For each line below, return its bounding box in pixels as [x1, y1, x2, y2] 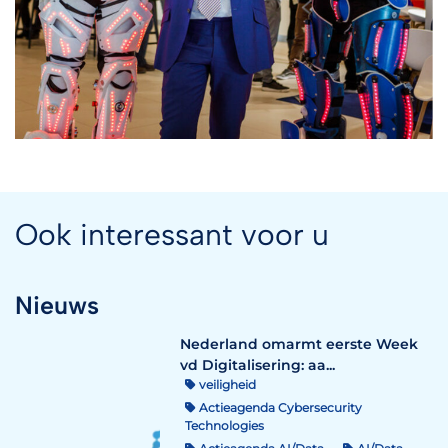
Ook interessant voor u [15, 215, 329, 253]
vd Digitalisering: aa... [180, 355, 335, 374]
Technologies [185, 417, 264, 433]
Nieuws [15, 289, 99, 320]
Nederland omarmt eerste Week [180, 334, 418, 353]
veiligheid [196, 376, 256, 392]
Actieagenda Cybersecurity [196, 399, 362, 415]
